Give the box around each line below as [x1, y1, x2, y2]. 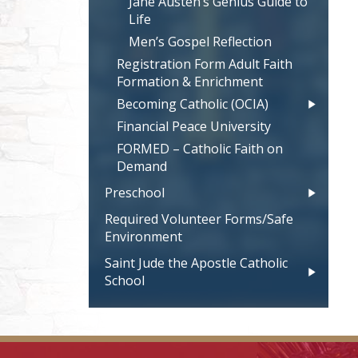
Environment [104, 228, 182, 246]
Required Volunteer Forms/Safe [104, 210, 293, 229]
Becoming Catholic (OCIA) [116, 95, 268, 113]
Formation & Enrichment [116, 73, 263, 91]
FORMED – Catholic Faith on [116, 140, 283, 158]
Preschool [104, 184, 165, 202]
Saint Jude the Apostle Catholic [104, 254, 288, 272]
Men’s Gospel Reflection [128, 33, 272, 51]
